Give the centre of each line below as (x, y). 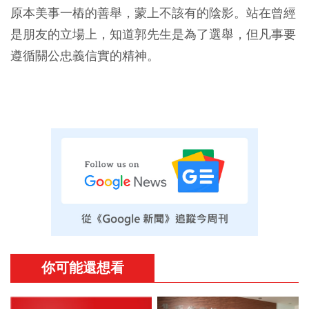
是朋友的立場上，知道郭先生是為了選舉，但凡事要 (153, 34)
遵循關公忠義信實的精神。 (85, 55)
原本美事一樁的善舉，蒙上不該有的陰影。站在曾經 (153, 12)
